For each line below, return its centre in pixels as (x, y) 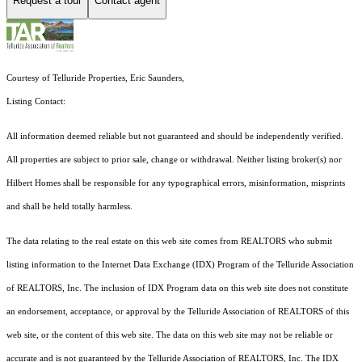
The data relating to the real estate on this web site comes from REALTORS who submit (169, 242)
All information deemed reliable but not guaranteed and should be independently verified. (175, 137)
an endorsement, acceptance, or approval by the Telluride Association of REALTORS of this (178, 312)
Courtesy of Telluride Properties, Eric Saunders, (95, 78)
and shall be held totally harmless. (69, 207)
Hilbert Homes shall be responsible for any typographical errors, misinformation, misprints (176, 183)
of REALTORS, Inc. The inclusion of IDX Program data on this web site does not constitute (177, 288)
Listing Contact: (38, 102)
